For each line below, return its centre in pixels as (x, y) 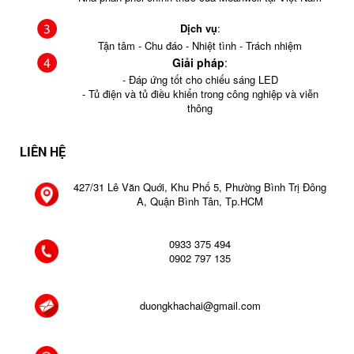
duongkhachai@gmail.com (200, 305)
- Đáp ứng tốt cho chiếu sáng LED (200, 79)
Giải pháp (198, 62)
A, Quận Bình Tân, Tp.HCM (200, 201)
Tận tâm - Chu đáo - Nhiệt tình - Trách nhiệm (200, 45)
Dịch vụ (198, 28)
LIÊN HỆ (43, 151)
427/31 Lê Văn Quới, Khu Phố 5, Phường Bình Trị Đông (200, 187)
